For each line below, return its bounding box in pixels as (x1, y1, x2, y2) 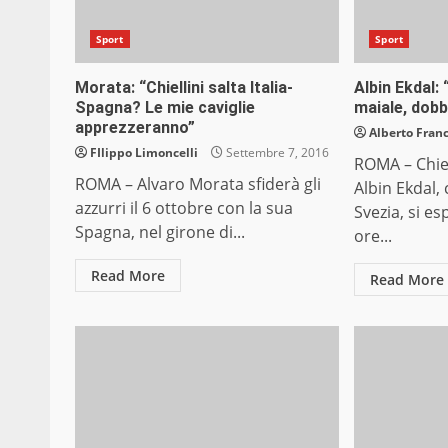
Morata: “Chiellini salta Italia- (75, 78, 293, 98)
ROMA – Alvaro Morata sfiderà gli (75, 173, 321, 196)
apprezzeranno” (75, 118, 195, 138)
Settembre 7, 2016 (223, 144, 329, 162)
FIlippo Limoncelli (90, 144, 198, 162)
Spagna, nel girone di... (75, 221, 245, 244)
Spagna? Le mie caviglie (75, 98, 255, 118)
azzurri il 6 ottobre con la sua (75, 197, 293, 220)
